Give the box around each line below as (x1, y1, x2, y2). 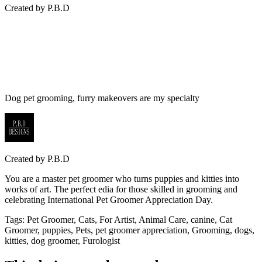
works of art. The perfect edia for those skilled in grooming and (5, 184, 237, 194)
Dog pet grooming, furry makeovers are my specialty (5, 92, 199, 103)
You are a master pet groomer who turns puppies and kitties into (5, 173, 239, 184)
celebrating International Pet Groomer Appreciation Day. (5, 194, 213, 205)
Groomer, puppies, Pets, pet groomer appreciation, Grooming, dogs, (5, 225, 254, 235)
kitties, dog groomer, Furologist (5, 235, 120, 246)
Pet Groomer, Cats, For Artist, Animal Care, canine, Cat (27, 214, 232, 225)
